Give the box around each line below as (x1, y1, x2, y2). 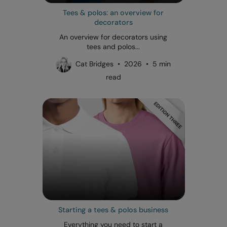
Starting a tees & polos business (58, 205, 169, 214)
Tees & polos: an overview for (63, 8, 164, 17)
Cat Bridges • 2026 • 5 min (71, 59, 171, 68)
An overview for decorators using (59, 32, 168, 42)
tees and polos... (87, 42, 140, 51)
